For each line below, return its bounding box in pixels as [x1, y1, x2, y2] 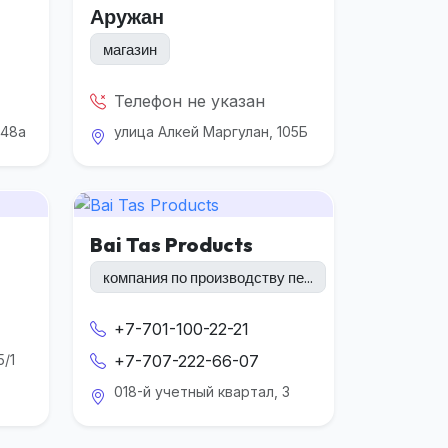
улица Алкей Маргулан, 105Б [114, 123, 308, 141]
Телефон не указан [114, 91, 265, 112]
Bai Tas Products [90, 232, 253, 258]
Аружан [90, 4, 164, 30]
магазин [103, 39, 157, 59]
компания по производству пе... [103, 267, 313, 287]
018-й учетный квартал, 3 [114, 383, 290, 401]
